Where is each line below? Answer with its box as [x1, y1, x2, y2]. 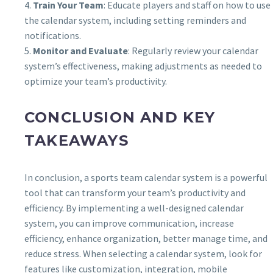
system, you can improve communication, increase [24, 217, 234, 230]
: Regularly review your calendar [128, 44, 258, 57]
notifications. [24, 29, 81, 41]
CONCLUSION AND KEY [24, 108, 216, 127]
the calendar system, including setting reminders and [24, 13, 246, 26]
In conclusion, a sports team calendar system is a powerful [24, 171, 268, 184]
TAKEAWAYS [24, 132, 129, 150]
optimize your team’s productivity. [24, 74, 167, 87]
